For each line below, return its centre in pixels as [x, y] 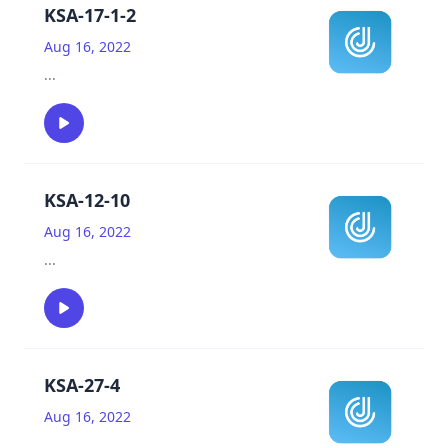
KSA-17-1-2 [90, 15]
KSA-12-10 [87, 200]
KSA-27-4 [82, 385]
